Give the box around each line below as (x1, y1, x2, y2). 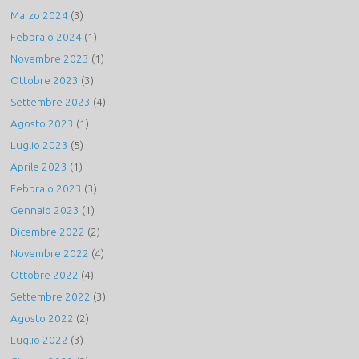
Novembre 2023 (10, 52, 90, 66)
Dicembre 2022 (10, 225, 86, 239)
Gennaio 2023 (10, 204, 80, 217)
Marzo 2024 (10, 9, 69, 22)
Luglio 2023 (10, 139, 69, 152)
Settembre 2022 (10, 290, 91, 304)
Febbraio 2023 (10, 182, 83, 196)
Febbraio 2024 (10, 30, 83, 44)
